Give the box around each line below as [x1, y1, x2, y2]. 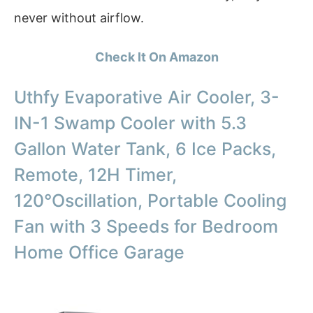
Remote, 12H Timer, [14, 163, 177, 185]
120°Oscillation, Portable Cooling [14, 189, 286, 211]
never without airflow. [14, 10, 144, 26]
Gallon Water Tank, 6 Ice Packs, [14, 138, 276, 159]
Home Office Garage [14, 241, 184, 263]
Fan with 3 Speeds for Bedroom [14, 215, 278, 237]
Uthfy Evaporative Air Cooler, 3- [14, 86, 279, 108]
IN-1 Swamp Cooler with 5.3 [14, 112, 247, 133]
